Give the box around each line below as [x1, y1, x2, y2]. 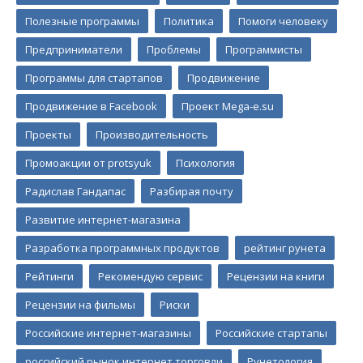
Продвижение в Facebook [25, 98, 157, 113]
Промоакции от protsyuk [25, 155, 152, 170]
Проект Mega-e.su [181, 98, 274, 113]
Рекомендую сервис [98, 268, 203, 284]
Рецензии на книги [227, 268, 325, 284]
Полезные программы [25, 13, 139, 28]
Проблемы [147, 41, 201, 57]
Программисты [225, 41, 302, 57]
